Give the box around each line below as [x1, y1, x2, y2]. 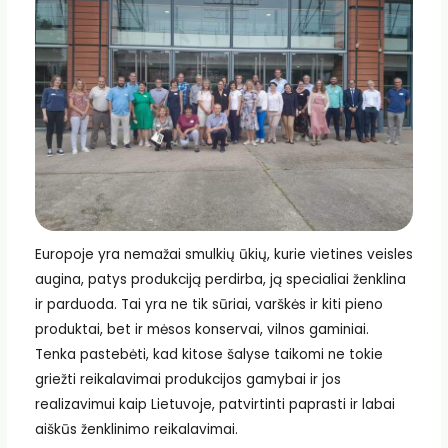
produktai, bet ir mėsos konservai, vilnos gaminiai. [34, 319, 369, 339]
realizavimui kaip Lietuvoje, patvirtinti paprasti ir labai [34, 394, 395, 414]
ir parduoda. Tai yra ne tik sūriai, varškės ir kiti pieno [34, 294, 383, 314]
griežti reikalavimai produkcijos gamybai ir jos [34, 369, 341, 389]
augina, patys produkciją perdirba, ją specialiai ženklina [34, 269, 406, 289]
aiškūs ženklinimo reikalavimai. [34, 419, 238, 439]
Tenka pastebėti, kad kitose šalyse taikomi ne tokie [34, 344, 383, 364]
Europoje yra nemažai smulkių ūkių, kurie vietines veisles [34, 244, 413, 264]
